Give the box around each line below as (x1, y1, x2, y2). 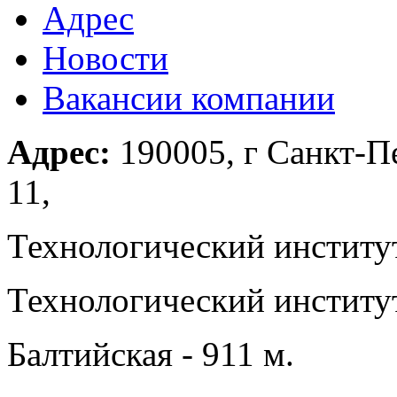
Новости (43, 38, 168, 77)
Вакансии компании (43, 78, 335, 117)
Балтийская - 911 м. (7, 334, 294, 373)
